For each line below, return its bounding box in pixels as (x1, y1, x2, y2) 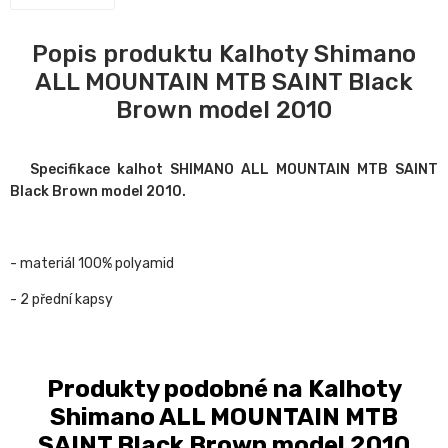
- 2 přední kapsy (10, 291, 116, 309)
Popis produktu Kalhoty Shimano (32, 40, 416, 69)
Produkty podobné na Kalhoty (46, 375, 402, 404)
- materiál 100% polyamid (10, 255, 174, 273)
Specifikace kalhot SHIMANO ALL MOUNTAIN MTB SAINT (30, 161, 438, 179)
